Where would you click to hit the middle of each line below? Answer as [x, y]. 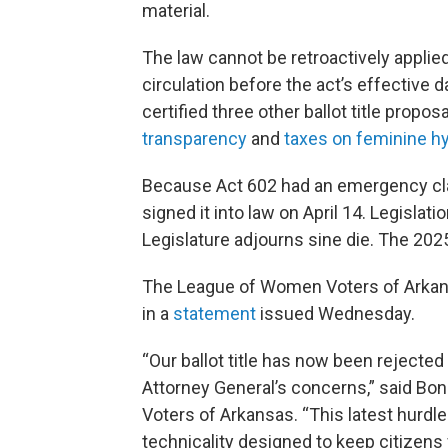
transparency [194, 138]
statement [214, 313]
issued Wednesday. [335, 313]
